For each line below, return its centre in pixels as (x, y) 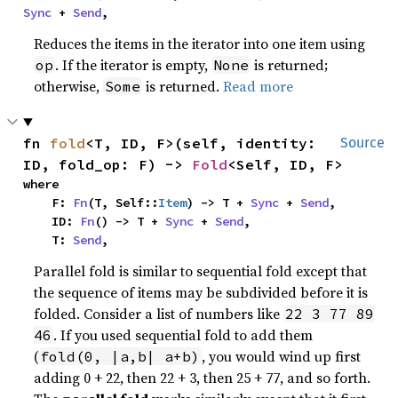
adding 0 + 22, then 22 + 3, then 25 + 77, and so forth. (203, 378)
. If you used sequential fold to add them (183, 335)
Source (362, 143)
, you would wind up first (282, 356)
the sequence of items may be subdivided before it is (201, 292)
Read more (259, 86)
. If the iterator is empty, (134, 65)
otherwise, (69, 86)
